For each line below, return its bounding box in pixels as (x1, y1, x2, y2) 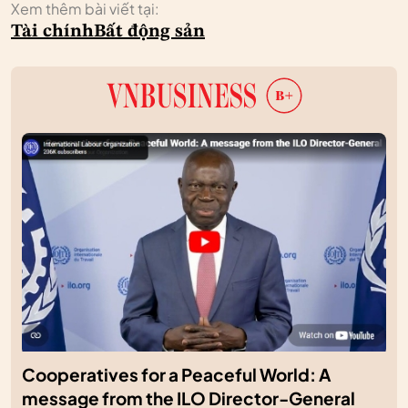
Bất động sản (94, 22, 205, 41)
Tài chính (11, 22, 94, 41)
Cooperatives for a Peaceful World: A (22, 363, 331, 385)
